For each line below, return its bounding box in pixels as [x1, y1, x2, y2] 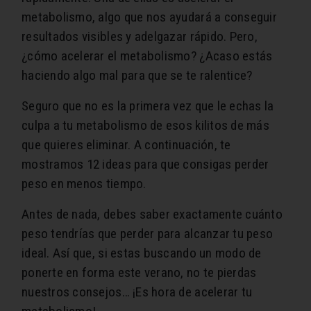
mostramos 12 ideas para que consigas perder [22, 156, 269, 173]
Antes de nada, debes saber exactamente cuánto [22, 206, 283, 223]
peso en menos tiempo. [22, 176, 146, 192]
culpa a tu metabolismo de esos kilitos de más [22, 117, 269, 134]
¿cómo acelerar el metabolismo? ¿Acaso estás [22, 48, 273, 65]
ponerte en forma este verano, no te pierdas [22, 264, 257, 281]
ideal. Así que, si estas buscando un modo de [22, 245, 262, 262]
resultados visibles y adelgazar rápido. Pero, [22, 28, 258, 45]
